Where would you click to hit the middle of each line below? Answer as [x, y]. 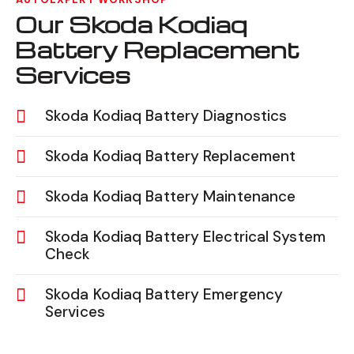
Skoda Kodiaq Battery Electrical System [185, 236]
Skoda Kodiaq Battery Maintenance [171, 196]
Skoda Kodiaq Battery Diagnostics [166, 115]
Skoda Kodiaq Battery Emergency [164, 294]
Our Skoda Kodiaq [131, 24]
